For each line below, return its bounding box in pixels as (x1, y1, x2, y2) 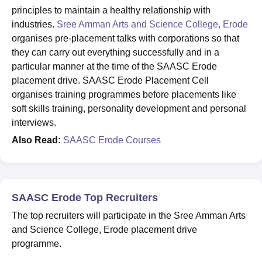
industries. (12, 19, 57, 29)
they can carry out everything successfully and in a (12, 47, 219, 57)
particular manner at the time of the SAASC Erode (12, 61, 217, 71)
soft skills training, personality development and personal (12, 104, 246, 113)
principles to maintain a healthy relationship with (12, 5, 211, 15)
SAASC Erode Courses (63, 135, 161, 145)
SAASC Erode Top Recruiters (12, 192, 158, 204)
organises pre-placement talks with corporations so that (12, 33, 239, 43)
